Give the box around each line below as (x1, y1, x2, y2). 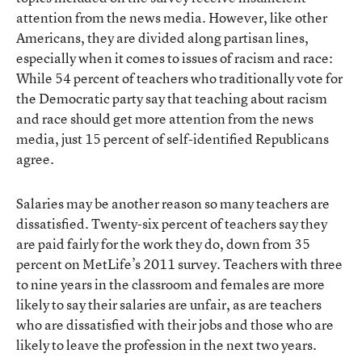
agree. (16, 149, 54, 169)
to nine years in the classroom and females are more (16, 275, 325, 294)
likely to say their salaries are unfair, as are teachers (16, 295, 322, 314)
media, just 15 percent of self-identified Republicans (16, 129, 329, 149)
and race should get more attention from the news (16, 109, 314, 128)
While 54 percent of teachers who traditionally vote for (16, 69, 343, 88)
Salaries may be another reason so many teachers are (16, 194, 330, 213)
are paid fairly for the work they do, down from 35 (16, 234, 310, 254)
